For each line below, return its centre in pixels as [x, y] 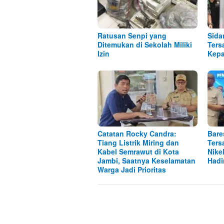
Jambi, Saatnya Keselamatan [146, 161]
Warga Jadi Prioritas [132, 170]
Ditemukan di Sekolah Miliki [145, 45]
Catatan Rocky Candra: [137, 134]
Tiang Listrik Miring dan [138, 143]
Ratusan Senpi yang [132, 36]
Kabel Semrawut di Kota [138, 152]
